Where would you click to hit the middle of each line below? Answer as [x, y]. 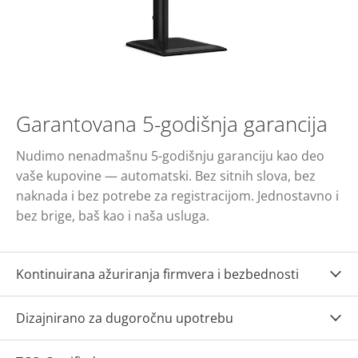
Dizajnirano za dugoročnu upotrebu [125, 318]
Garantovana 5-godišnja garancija [172, 123]
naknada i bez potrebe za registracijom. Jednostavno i [177, 195]
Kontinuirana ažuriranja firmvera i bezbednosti [157, 274]
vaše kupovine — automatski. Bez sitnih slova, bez [166, 175]
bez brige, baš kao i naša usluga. [113, 215]
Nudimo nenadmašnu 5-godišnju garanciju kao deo [170, 155]
